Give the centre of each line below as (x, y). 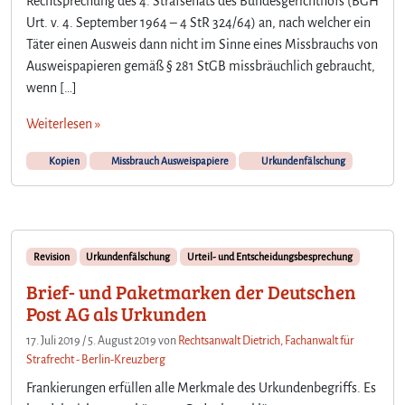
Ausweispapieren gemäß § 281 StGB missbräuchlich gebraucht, (201, 66)
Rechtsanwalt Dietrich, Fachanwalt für (266, 340)
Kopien (63, 160)
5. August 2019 (122, 340)
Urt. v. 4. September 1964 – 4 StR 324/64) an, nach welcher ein (198, 22)
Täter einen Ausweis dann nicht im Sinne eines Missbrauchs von (202, 44)
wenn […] (52, 87)
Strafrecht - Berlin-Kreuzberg (96, 359)
